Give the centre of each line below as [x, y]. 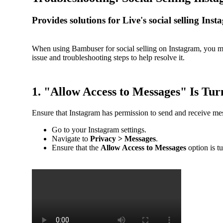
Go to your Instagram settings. [99, 130]
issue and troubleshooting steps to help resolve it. [108, 57]
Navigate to [71, 139]
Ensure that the [76, 148]
